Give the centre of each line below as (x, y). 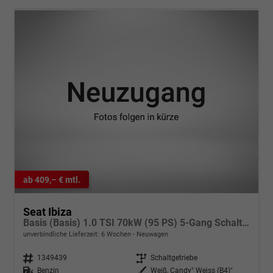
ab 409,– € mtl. (52, 179)
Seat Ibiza (48, 212)
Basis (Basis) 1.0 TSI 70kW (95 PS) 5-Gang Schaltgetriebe (246, 223)
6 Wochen (116, 235)
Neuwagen (151, 235)
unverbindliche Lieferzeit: (62, 235)
